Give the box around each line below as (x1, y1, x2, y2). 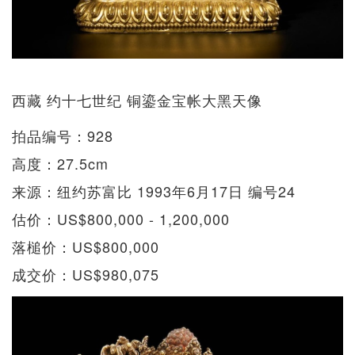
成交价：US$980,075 (12, 263, 159, 284)
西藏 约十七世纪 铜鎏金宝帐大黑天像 (12, 89, 262, 110)
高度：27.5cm (12, 152, 109, 174)
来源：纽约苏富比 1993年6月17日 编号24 (12, 180, 296, 201)
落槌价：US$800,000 (12, 235, 159, 257)
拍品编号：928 (12, 124, 113, 146)
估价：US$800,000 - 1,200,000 (12, 208, 230, 229)
